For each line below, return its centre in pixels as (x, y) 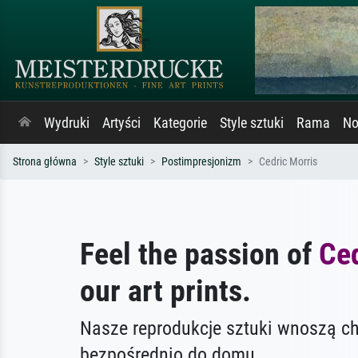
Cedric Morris (288, 162)
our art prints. (165, 290)
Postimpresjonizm (201, 162)
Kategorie (180, 123)
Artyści (121, 123)
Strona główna (45, 162)
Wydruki (67, 123)
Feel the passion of (199, 254)
